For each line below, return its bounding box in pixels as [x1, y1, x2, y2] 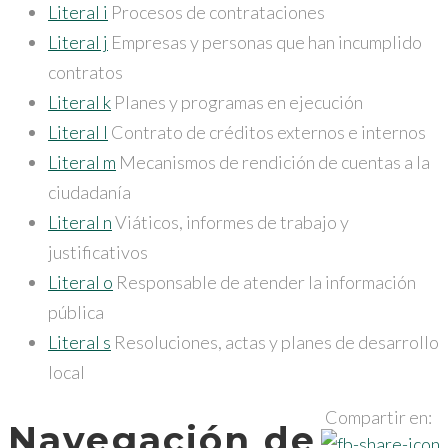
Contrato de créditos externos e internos [108, 120, 426, 143]
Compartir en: [325, 405, 432, 428]
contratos [48, 60, 123, 83]
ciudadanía [48, 180, 131, 203]
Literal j [48, 30, 108, 53]
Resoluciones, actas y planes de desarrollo [111, 330, 439, 353]
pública [48, 300, 104, 323]
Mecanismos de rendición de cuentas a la [116, 150, 430, 173]
